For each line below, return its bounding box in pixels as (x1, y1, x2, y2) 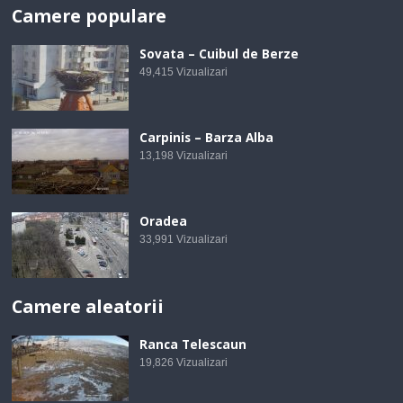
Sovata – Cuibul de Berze (139, 46, 300, 63)
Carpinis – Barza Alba (139, 130, 274, 147)
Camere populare (12, 4, 167, 29)
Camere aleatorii (12, 294, 165, 319)
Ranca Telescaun (139, 336, 247, 354)
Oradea (139, 213, 188, 230)
